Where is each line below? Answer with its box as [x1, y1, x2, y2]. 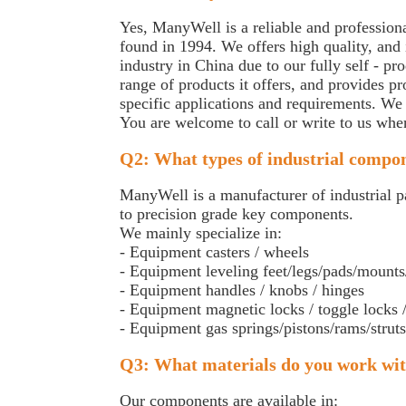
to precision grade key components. [120, 205, 353, 223]
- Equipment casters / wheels [120, 243, 309, 261]
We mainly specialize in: [120, 224, 282, 242]
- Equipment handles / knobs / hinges [120, 281, 364, 299]
